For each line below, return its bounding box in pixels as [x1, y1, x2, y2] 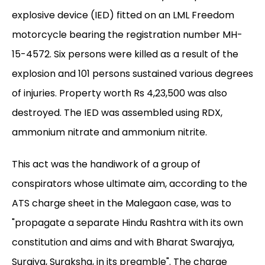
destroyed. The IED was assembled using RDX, [12, 106, 222, 120]
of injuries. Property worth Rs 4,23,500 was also [12, 86, 227, 101]
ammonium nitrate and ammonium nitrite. [12, 125, 207, 140]
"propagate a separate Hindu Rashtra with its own [12, 216, 243, 230]
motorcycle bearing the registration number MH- [12, 28, 243, 42]
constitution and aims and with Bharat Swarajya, [12, 235, 234, 250]
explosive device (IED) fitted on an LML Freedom [12, 8, 234, 22]
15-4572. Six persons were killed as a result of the [12, 47, 238, 62]
